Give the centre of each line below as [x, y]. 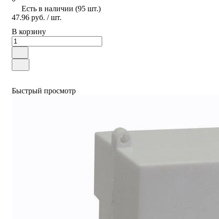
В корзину [29, 31]
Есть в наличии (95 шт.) [61, 8]
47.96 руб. [28, 17]
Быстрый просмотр [44, 90]
